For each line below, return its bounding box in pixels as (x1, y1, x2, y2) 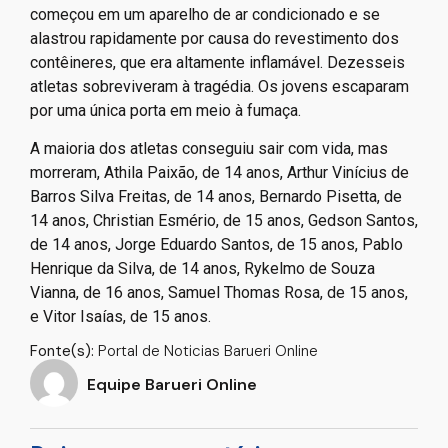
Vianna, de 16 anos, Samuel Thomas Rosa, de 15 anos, (30, 283, 408, 303)
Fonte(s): (30, 340, 94, 361)
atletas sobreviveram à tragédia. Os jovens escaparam (30, 76, 409, 96)
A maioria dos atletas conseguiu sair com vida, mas (30, 139, 388, 159)
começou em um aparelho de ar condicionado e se (30, 4, 380, 24)
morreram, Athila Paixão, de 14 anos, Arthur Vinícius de (30, 163, 409, 183)
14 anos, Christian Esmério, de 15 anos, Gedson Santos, (30, 211, 418, 231)
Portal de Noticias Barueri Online (94, 340, 318, 361)
